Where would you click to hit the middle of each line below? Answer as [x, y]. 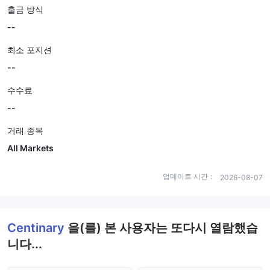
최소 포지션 [30, 50]
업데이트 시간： [189, 176]
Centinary [37, 228]
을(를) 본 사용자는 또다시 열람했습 [163, 228]
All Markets [30, 148]
